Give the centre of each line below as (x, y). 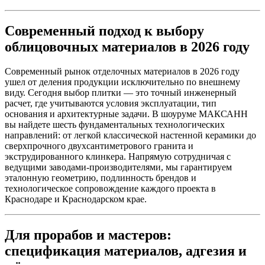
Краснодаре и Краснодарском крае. (76, 199)
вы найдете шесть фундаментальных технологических (115, 125)
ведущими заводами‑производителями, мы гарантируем (118, 167)
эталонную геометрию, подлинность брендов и (101, 178)
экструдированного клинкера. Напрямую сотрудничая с (118, 157)
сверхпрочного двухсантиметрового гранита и (99, 146)
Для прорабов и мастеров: (88, 235)
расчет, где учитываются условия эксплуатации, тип (111, 104)
